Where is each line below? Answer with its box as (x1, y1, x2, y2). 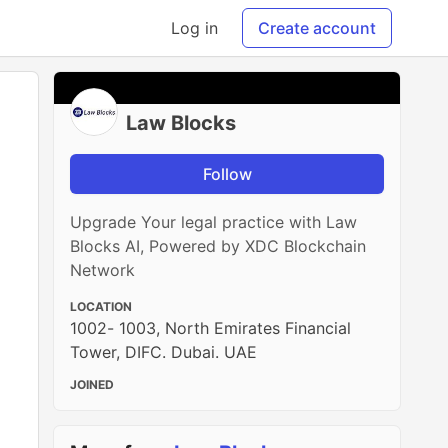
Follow (202, 164, 252, 184)
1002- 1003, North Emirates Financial (70, 318, 352, 338)
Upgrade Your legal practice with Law (70, 212, 358, 232)
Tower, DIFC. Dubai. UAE (70, 342, 258, 362)
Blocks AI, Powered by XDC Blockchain (70, 236, 367, 256)
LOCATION (70, 299, 133, 314)
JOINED (70, 377, 115, 392)
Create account (258, 18, 376, 38)
